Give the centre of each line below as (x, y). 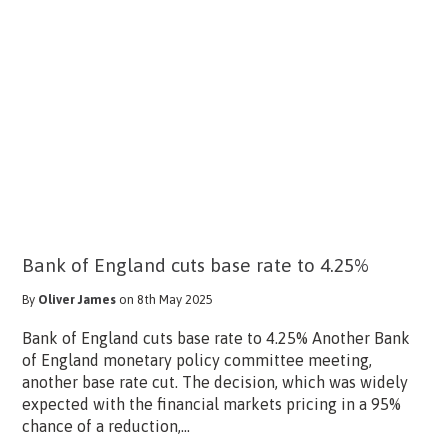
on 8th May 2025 (165, 299)
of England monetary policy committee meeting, (196, 359)
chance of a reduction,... (105, 425)
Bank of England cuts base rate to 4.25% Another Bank (215, 337)
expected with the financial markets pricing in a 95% (211, 403)
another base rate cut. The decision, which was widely (214, 381)
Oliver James (76, 299)
